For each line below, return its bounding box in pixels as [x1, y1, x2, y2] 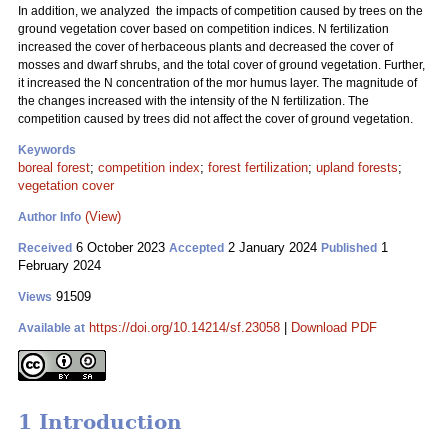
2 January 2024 [224, 240, 321, 255]
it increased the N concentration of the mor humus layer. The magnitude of [18, 76, 417, 90]
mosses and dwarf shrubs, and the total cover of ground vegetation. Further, [18, 58, 425, 72]
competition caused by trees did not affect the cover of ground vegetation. [18, 112, 413, 126]
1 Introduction [18, 410, 182, 435]
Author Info [18, 210, 81, 224]
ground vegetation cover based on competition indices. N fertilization [18, 22, 389, 36]
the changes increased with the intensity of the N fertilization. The [18, 94, 369, 108]
